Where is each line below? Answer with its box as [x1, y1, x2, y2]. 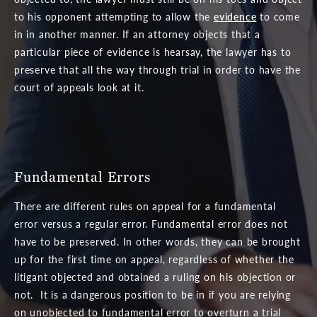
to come [256, 8, 300, 23]
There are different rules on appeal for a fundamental [14, 198, 276, 213]
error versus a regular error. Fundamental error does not [14, 216, 288, 231]
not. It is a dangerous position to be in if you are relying [14, 287, 291, 301]
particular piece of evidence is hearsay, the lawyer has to [14, 44, 292, 59]
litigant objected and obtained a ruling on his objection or [14, 269, 296, 284]
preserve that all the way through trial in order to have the [14, 62, 301, 76]
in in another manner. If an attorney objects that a [14, 26, 260, 41]
